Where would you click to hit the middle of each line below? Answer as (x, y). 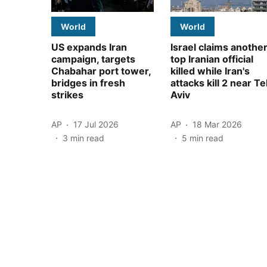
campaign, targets (93, 59)
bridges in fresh (88, 83)
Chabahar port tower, (101, 71)
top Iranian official (212, 59)
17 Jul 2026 (96, 125)
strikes (67, 94)
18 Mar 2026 (217, 125)
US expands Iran (89, 47)
